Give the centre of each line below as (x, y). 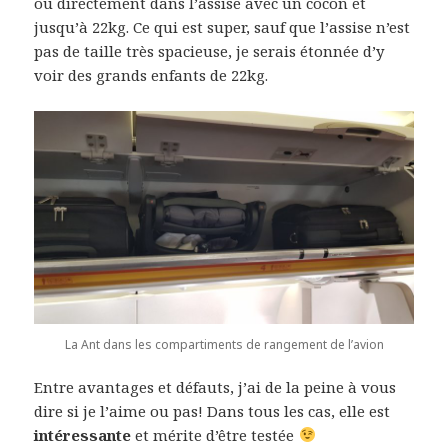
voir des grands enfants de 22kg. (151, 74)
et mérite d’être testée (217, 434)
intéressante (85, 434)
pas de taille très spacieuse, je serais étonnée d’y (209, 50)
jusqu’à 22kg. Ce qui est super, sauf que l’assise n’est (222, 26)
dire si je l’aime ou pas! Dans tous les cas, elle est (212, 410)
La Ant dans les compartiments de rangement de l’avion (224, 344)
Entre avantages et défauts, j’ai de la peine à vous (215, 386)
